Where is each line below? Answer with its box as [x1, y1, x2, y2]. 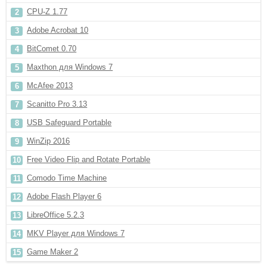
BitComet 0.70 [27, 44, 77, 53]
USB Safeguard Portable [27, 118, 112, 127]
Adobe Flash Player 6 [27, 192, 102, 201]
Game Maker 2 [27, 247, 79, 256]
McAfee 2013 [27, 81, 73, 90]
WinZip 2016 [27, 136, 70, 145]
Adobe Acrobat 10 [27, 26, 89, 35]
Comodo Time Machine [27, 173, 107, 182]
